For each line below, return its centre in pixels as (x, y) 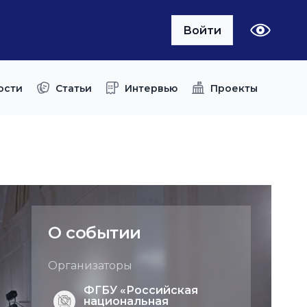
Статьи (74, 88)
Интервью (151, 88)
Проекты (234, 88)
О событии (95, 233)
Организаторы (90, 266)
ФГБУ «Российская (141, 290)
